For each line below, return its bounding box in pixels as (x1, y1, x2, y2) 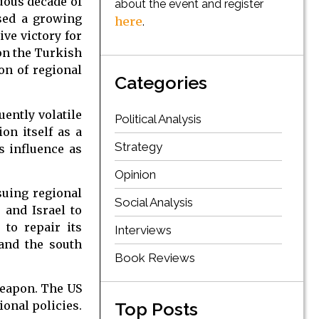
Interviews (115, 223, 172, 238)
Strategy (115, 140, 162, 155)
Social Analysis (115, 195, 193, 210)
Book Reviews (115, 251, 195, 266)
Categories (115, 72, 207, 94)
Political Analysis (115, 112, 202, 127)
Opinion (115, 167, 156, 182)
